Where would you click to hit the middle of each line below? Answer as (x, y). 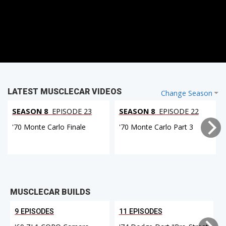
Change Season (186, 93)
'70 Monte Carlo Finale (49, 127)
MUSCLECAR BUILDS (50, 192)
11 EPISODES (140, 211)
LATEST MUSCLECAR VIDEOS (65, 92)
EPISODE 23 (71, 111)
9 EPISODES (34, 211)
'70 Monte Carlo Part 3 (156, 127)
